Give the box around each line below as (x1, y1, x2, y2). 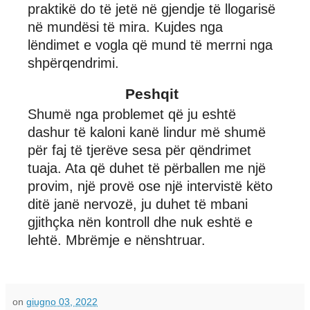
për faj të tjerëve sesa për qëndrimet (28, 142, 251, 158)
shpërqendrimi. (28, 55, 119, 71)
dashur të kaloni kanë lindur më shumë (28, 124, 266, 140)
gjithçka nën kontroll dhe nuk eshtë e (28, 214, 253, 230)
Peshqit (125, 85, 179, 102)
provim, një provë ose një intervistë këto (28, 178, 273, 194)
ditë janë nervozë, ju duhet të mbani (28, 196, 248, 212)
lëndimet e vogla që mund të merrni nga (28, 37, 273, 53)
